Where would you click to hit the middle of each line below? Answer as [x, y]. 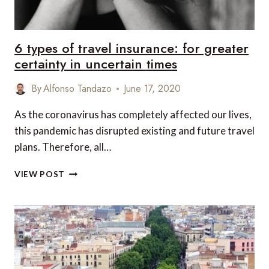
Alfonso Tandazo [78, 89]
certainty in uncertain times [96, 64]
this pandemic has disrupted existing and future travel [134, 131]
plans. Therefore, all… [63, 147]
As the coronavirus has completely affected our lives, [133, 114]
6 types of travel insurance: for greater [131, 48]
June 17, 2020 [153, 89]
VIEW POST [40, 174]
